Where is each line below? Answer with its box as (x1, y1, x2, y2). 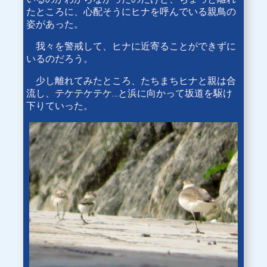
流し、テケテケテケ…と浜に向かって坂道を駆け (26, 88, 232, 100)
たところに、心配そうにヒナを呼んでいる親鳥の (26, 6, 236, 18)
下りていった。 (26, 100, 93, 112)
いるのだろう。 (26, 53, 93, 65)
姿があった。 (26, 18, 83, 30)
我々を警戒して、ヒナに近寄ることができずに (26, 41, 236, 52)
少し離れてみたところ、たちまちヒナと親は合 (26, 75, 236, 87)
